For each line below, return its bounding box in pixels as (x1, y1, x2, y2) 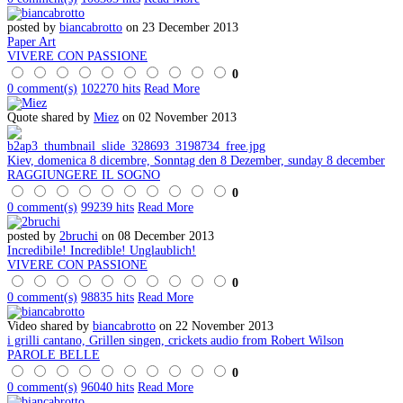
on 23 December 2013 (122, 20, 238, 34)
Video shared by (7, 318, 93, 333)
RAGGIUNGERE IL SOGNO (7, 167, 160, 182)
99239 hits (81, 200, 134, 214)
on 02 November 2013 (119, 110, 237, 124)
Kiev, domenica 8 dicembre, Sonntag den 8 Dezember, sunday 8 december (7, 153, 385, 167)
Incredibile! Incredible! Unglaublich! (7, 243, 196, 257)
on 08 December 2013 (98, 228, 214, 243)
